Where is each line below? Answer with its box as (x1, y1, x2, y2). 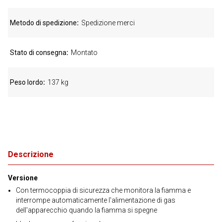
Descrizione (8, 150, 54, 159)
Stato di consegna (10, 49, 66, 56)
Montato (71, 49, 98, 56)
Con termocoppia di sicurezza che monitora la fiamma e (16, 186, 191, 194)
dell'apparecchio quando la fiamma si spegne (16, 206, 157, 214)
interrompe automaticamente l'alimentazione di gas (16, 196, 175, 204)
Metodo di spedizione (10, 19, 77, 27)
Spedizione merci (81, 19, 135, 27)
